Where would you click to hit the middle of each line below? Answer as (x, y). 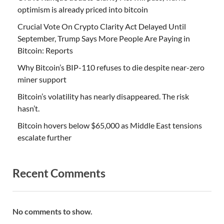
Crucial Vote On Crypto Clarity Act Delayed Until (102, 26)
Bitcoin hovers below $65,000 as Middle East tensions (110, 125)
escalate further (44, 137)
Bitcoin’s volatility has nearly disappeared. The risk (103, 96)
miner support (42, 79)
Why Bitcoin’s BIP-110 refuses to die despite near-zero (111, 67)
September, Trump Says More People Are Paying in (104, 38)
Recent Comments (59, 173)
